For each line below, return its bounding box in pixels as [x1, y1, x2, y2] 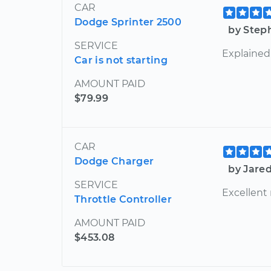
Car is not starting [74, 54, 168, 66]
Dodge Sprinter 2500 [74, 16, 182, 28]
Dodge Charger [74, 155, 154, 167]
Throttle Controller [74, 193, 172, 205]
